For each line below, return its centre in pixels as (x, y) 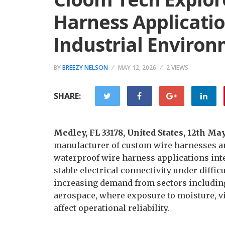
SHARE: (67, 96)
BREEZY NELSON (85, 68)
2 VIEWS (177, 68)
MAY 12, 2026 (137, 68)
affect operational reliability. (113, 208)
